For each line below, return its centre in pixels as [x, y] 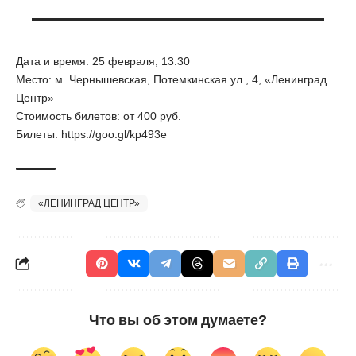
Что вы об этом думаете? [178, 321]
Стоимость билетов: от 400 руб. [100, 116]
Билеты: [39, 135]
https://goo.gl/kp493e [114, 135]
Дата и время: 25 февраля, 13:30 [104, 62]
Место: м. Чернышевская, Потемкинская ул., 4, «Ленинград [171, 80]
